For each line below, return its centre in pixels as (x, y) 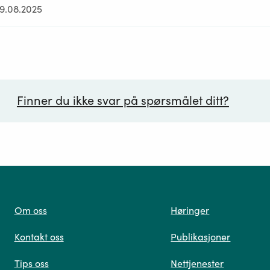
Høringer (190, 211)
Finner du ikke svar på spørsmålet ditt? (123, 100)
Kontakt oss (39, 237)
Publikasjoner (201, 237)
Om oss (30, 211)
